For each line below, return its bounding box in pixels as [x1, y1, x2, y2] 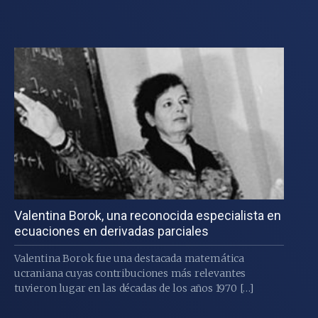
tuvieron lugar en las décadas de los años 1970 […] [13, 281, 254, 295]
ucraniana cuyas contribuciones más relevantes [13, 266, 246, 280]
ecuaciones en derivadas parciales [13, 223, 209, 238]
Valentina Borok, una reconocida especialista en [13, 207, 281, 223]
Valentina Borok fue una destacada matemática [13, 251, 245, 265]
